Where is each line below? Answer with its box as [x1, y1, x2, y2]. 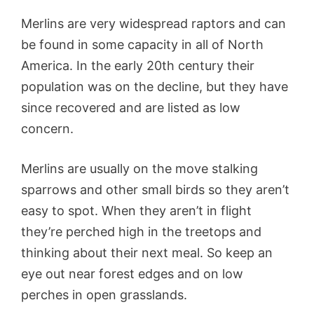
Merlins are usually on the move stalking [21, 161, 258, 176]
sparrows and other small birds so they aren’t [21, 182, 289, 197]
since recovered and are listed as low [21, 100, 240, 115]
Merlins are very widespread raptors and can [21, 15, 286, 31]
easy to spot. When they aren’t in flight [21, 203, 252, 218]
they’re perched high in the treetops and [21, 224, 261, 239]
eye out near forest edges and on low [21, 266, 243, 281]
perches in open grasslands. [21, 287, 191, 302]
